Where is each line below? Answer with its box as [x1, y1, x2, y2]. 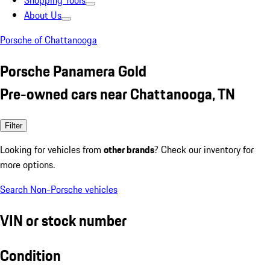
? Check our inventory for [154, 142, 254, 157]
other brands [104, 142, 154, 157]
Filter [5, 121, 22, 130]
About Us [24, 8, 61, 22]
